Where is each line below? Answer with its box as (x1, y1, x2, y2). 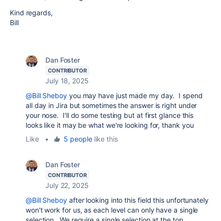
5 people (64, 135, 92, 143)
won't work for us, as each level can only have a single (26, 206, 198, 214)
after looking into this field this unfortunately (67, 196, 209, 204)
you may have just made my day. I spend (67, 91, 203, 100)
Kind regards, (10, 8, 53, 17)
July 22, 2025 (45, 181, 89, 189)
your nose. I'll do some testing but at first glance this (26, 111, 194, 119)
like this (92, 135, 118, 143)
